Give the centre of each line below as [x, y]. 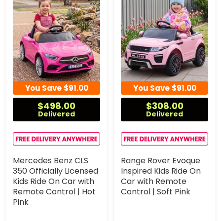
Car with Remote [154, 181]
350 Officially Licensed [55, 171]
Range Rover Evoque [161, 160]
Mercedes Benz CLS [51, 160]
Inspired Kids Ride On [161, 171]
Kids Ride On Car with [54, 181]
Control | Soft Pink [156, 191]
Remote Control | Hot [54, 191]
